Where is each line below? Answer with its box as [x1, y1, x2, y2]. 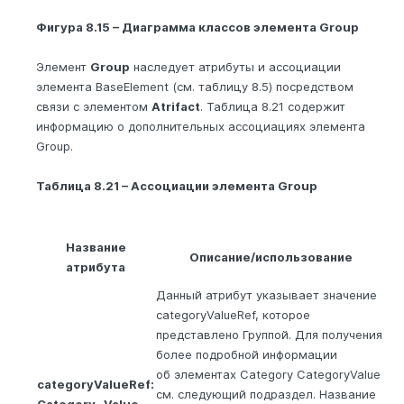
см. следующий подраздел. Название [156, 386, 376, 401]
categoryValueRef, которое [156, 307, 310, 322]
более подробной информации [156, 346, 337, 362]
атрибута [66, 259, 125, 274]
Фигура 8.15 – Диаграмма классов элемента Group [36, 19, 359, 34]
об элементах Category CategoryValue [156, 366, 381, 381]
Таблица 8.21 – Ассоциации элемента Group [36, 178, 317, 193]
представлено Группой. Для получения [156, 326, 382, 342]
